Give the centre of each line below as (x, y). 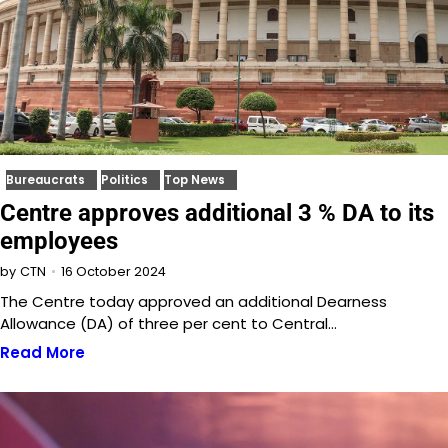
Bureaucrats (45, 180)
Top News (194, 180)
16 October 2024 (113, 271)
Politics (124, 180)
